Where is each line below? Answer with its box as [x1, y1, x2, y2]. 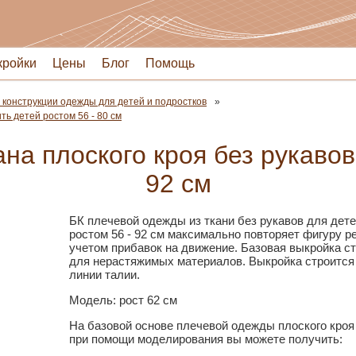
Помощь [145, 56, 195, 70]
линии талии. [68, 268, 140, 281]
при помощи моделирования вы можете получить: [68, 332, 342, 346]
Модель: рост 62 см [68, 293, 177, 307]
